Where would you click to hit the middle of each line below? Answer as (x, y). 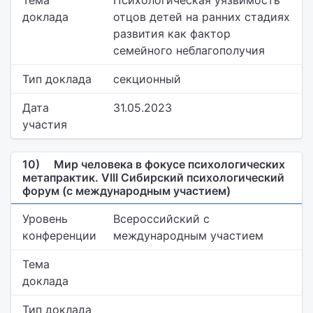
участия (45, 124)
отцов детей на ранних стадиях (202, 17)
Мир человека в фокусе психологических (168, 164)
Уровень (45, 219)
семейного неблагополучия (189, 50)
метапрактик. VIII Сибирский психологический (153, 177)
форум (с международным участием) (126, 191)
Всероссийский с (161, 219)
